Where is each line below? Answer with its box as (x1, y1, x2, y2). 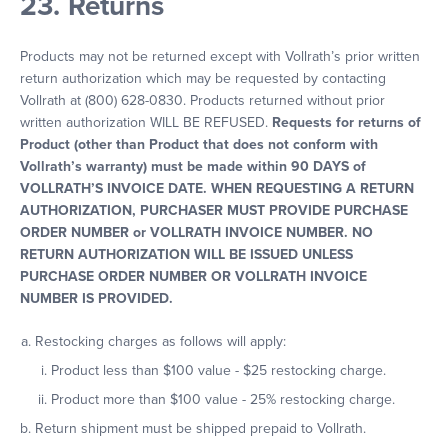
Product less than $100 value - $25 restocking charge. (50, 362, 386, 379)
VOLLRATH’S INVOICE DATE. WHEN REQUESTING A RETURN (20, 180, 414, 197)
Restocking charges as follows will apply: (35, 333, 287, 350)
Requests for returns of (272, 114, 421, 131)
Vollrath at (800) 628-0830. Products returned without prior (20, 92, 385, 109)
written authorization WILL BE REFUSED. (20, 114, 272, 131)
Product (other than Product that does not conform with (20, 136, 378, 153)
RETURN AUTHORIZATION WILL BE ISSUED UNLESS (20, 246, 353, 263)
